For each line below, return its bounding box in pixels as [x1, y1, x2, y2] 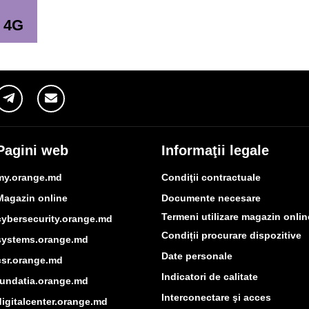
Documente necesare [161, 192, 261, 203]
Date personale [161, 250, 232, 261]
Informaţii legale [161, 142, 269, 158]
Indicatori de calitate [161, 270, 258, 282]
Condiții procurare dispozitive [161, 229, 301, 241]
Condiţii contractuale [161, 171, 261, 183]
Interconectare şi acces [161, 291, 271, 303]
